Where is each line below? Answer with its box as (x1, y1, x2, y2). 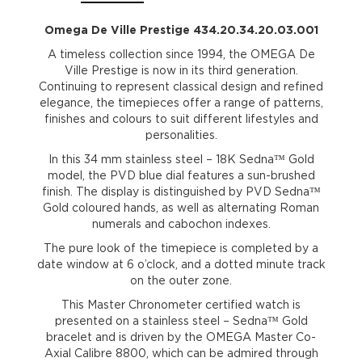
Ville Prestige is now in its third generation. (64, 64, 298, 77)
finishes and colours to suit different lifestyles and (44, 112, 318, 125)
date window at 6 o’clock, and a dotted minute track (36, 258, 326, 271)
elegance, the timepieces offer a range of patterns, (39, 96, 323, 109)
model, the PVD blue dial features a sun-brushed (47, 169, 315, 182)
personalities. (145, 128, 217, 141)
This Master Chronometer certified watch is (61, 298, 301, 311)
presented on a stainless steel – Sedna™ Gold (54, 314, 308, 327)
